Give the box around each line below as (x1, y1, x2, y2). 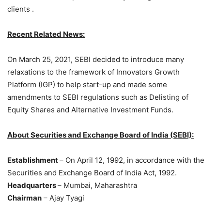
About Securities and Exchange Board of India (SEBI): (7, 130, 194, 140)
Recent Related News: (7, 30, 85, 39)
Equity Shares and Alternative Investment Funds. (7, 105, 173, 115)
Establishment (7, 155, 60, 165)
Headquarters (7, 181, 58, 190)
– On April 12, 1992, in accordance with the (60, 155, 204, 165)
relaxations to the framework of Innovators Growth (7, 67, 180, 77)
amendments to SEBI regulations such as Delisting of (7, 93, 188, 102)
